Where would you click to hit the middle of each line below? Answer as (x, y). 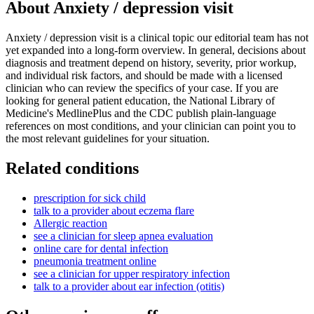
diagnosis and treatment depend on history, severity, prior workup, (151, 62)
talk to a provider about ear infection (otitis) (129, 286)
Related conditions (72, 168)
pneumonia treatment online (95, 261)
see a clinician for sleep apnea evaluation (123, 235)
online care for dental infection (101, 248)
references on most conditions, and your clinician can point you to (151, 125)
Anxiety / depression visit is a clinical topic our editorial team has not (157, 37)
